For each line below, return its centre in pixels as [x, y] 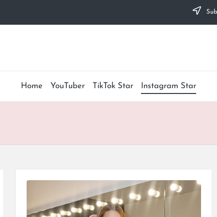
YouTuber [68, 86]
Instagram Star [169, 86]
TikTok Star [113, 86]
